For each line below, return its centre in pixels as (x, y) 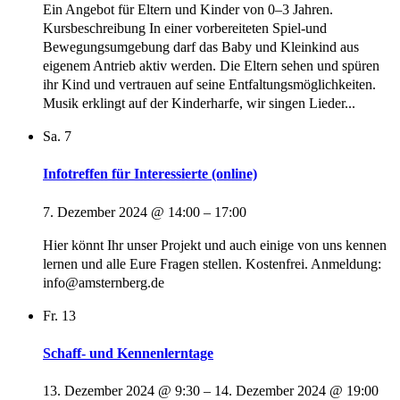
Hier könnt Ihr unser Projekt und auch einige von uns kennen (215, 245)
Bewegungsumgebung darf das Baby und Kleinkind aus (201, 47)
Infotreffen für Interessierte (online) (150, 174)
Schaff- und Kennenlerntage (128, 353)
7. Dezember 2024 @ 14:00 (121, 212)
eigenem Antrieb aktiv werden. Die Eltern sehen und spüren (211, 66)
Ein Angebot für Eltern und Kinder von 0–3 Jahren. (188, 10)
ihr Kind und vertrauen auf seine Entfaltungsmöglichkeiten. (209, 85)
